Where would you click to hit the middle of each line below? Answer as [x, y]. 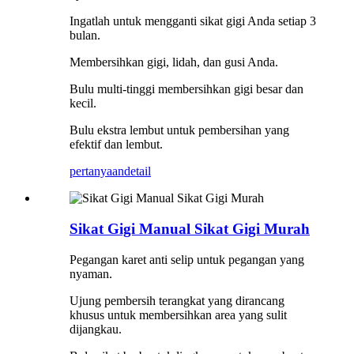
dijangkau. [96, 329]
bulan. [85, 36]
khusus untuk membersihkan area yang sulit [178, 314]
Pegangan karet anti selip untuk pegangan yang [187, 259]
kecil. [83, 104]
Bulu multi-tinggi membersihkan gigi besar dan [186, 89]
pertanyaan [97, 171]
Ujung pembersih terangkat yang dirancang [177, 300]
